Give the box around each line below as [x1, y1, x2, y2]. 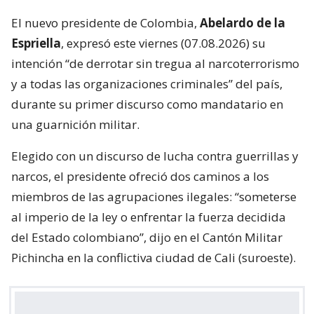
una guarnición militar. [11, 116, 139, 133]
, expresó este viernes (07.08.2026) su [61, 35, 266, 52]
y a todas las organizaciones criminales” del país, [11, 76, 282, 93]
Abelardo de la [200, 15, 285, 32]
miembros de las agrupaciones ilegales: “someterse [11, 189, 296, 205]
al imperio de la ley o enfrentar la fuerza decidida [11, 209, 286, 226]
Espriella [11, 35, 61, 52]
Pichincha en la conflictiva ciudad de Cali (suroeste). [11, 250, 296, 266]
